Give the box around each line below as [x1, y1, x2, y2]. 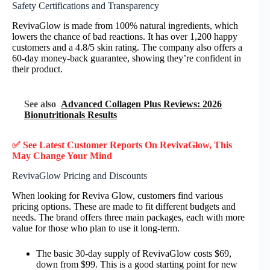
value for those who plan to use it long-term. [12, 222, 180, 233]
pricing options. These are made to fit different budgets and [12, 201, 236, 212]
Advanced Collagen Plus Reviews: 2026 [61, 98, 222, 109]
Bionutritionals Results [24, 109, 117, 120]
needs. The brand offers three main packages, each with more [12, 212, 245, 222]
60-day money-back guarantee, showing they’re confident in [12, 52, 241, 63]
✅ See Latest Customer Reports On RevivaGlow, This [12, 139, 232, 150]
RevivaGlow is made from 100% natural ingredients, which [12, 20, 238, 31]
